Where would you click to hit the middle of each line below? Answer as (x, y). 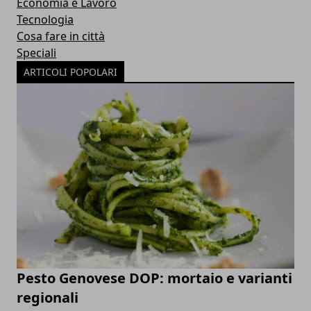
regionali (48, 298)
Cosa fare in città (61, 36)
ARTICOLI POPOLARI (70, 72)
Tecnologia (45, 20)
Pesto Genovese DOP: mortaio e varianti (154, 278)
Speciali (36, 53)
